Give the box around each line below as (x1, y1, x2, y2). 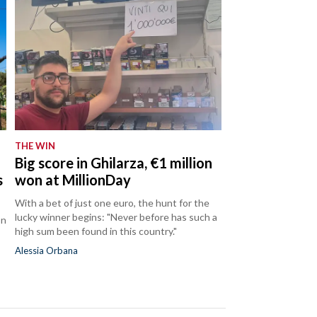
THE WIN (15, 139, 56, 151)
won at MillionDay (15, 171, 132, 188)
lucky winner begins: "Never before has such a (15, 210, 218, 223)
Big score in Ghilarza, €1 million (15, 154, 213, 171)
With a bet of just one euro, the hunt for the (15, 196, 210, 209)
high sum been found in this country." (15, 224, 178, 237)
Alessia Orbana (15, 244, 79, 256)
